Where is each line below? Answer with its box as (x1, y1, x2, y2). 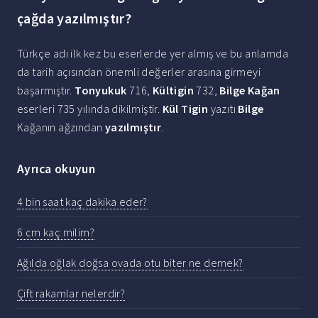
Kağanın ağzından (17, 120, 105, 135)
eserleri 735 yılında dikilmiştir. (17, 102, 163, 116)
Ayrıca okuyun (17, 161, 96, 177)
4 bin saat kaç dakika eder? (17, 194, 148, 209)
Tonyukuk (75, 83, 127, 98)
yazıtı (208, 102, 238, 116)
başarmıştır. (17, 83, 75, 98)
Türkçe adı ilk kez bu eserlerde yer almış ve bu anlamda (17, 46, 288, 61)
